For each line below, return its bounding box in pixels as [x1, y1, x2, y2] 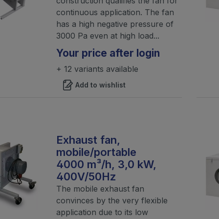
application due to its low [56, 207, 148, 217]
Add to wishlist [75, 80, 126, 89]
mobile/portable [56, 145, 136, 158]
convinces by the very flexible [56, 195, 168, 205]
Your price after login [56, 46, 160, 59]
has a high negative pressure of [56, 19, 174, 29]
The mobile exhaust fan [56, 183, 144, 194]
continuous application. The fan [56, 7, 174, 17]
